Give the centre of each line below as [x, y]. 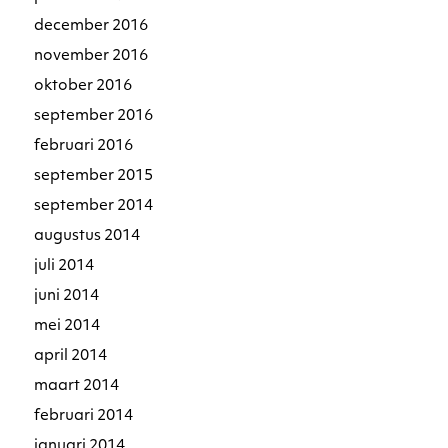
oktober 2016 [83, 86]
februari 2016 [84, 146]
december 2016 [91, 26]
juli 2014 [64, 266]
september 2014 [94, 206]
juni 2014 [67, 296]
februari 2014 [84, 416]
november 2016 [91, 56]
